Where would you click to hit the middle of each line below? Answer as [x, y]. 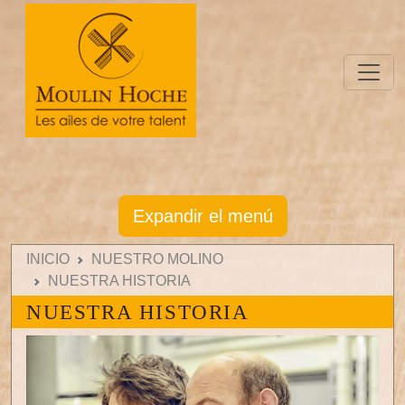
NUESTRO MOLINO [157, 259]
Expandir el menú [202, 217]
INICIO [48, 259]
